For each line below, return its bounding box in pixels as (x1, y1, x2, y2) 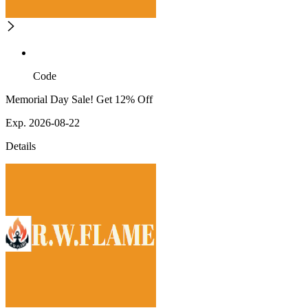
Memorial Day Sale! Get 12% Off (5, 93, 153, 106)
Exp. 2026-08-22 (5, 117, 80, 129)
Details (5, 140, 36, 153)
